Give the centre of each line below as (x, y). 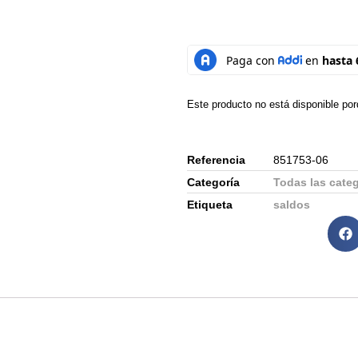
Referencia (216, 159)
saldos (292, 204)
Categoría (213, 182)
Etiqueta (210, 204)
